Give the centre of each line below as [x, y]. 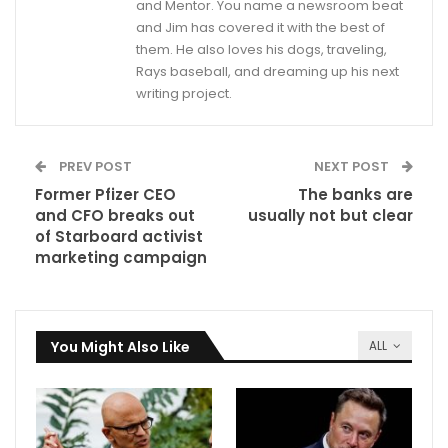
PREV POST [94, 167]
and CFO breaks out [115, 216]
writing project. [184, 94]
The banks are [355, 195]
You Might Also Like [120, 347]
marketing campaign [121, 258]
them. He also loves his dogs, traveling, [261, 50]
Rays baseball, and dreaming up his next [267, 72]
